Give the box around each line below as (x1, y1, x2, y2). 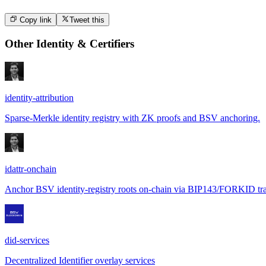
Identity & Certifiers (36, 37, 134, 50)
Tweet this (69, 15, 104, 25)
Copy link (17, 15, 52, 25)
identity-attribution (5, 92, 74, 103)
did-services (5, 235, 49, 245)
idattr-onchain (5, 163, 56, 174)
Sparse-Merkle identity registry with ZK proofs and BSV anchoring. (5, 112, 260, 123)
